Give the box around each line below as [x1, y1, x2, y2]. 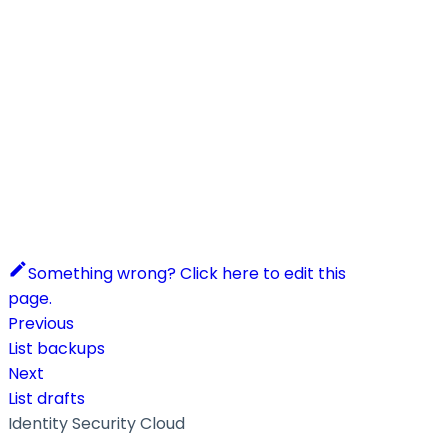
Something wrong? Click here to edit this [28, 261, 346, 285]
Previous [8, 311, 74, 335]
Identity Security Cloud [8, 411, 185, 435]
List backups [8, 336, 105, 360]
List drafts [8, 386, 85, 410]
